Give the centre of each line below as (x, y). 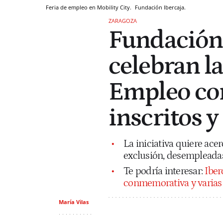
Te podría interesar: (164, 171)
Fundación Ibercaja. (160, 7)
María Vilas (73, 202)
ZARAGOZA (123, 20)
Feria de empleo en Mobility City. (89, 7)
